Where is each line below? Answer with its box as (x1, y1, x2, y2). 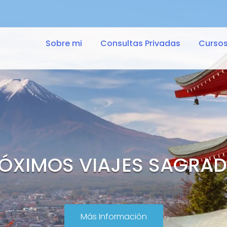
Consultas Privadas (100, 37, 180, 49)
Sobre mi (46, 37, 82, 49)
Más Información (80, 211, 147, 222)
